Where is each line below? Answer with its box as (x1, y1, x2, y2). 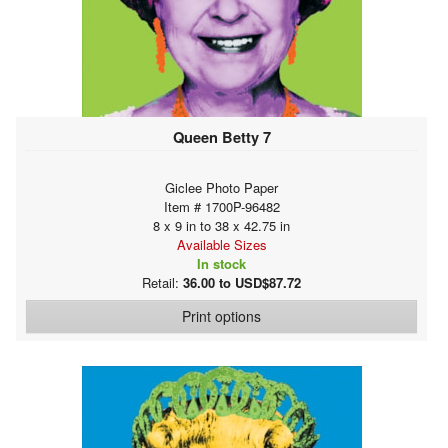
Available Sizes (176, 234, 267, 254)
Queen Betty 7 (172, 125, 271, 148)
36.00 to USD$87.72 (183, 272, 301, 292)
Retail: (142, 272, 183, 292)
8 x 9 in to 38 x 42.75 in (153, 215, 290, 235)
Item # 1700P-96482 (163, 196, 280, 216)
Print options (182, 305, 261, 326)
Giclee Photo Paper (165, 177, 278, 197)
